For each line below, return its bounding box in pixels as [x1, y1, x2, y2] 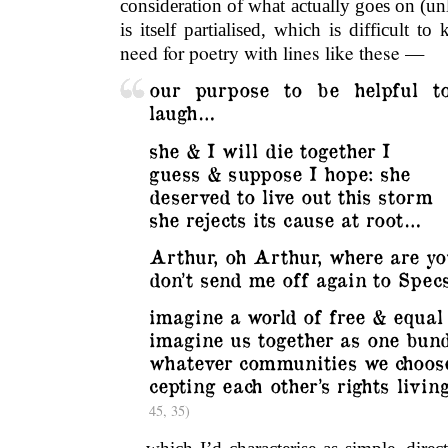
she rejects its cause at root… [148, 206, 421, 231]
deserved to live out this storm [148, 183, 432, 208]
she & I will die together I [148, 137, 390, 162]
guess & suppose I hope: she [148, 160, 410, 185]
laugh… [148, 100, 215, 125]
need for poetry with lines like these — [120, 39, 424, 65]
